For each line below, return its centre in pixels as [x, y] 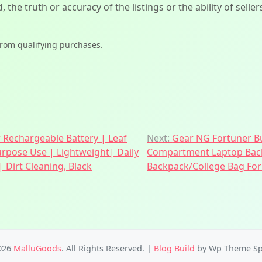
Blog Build [174, 248]
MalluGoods [37, 248]
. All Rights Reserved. [104, 248]
